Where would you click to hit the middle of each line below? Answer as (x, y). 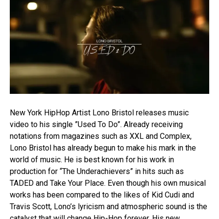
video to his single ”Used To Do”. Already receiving (96, 125)
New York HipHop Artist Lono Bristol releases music (99, 113)
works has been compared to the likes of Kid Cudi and (102, 195)
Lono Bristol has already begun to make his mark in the (103, 148)
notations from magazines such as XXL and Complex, (101, 136)
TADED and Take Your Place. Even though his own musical (108, 183)
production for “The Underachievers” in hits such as (97, 172)
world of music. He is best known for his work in (92, 160)
